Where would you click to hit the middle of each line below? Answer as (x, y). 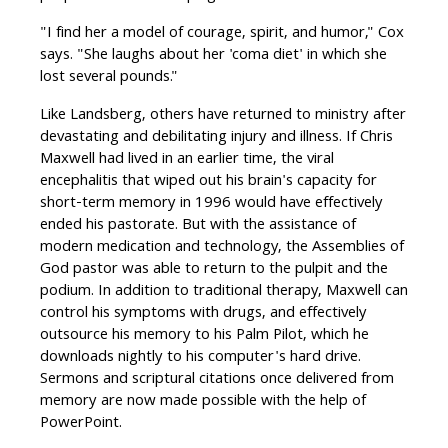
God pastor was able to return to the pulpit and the (214, 270)
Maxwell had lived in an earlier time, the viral (187, 160)
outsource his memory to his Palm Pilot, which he (204, 336)
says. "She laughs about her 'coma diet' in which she (213, 56)
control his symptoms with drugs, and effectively (203, 314)
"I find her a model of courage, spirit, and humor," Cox (222, 34)
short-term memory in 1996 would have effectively (211, 204)
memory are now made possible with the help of (203, 402)
